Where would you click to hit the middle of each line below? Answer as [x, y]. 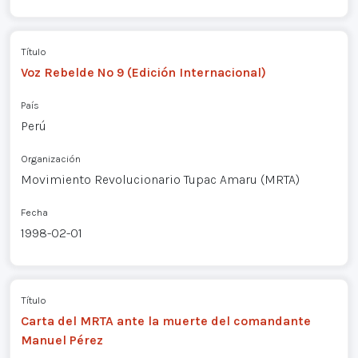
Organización [50, 158]
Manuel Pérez [62, 340]
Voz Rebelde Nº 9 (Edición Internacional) [143, 72]
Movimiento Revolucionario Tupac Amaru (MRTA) [160, 179]
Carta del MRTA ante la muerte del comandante [165, 321]
